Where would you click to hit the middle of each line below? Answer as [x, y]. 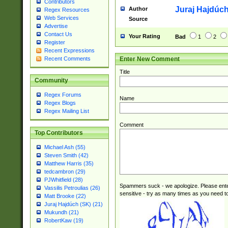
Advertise [56, 26]
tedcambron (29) [65, 172]
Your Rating [144, 36]
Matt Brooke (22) [65, 196]
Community [51, 81]
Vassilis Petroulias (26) [72, 188]
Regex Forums [63, 95]
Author [138, 9]
